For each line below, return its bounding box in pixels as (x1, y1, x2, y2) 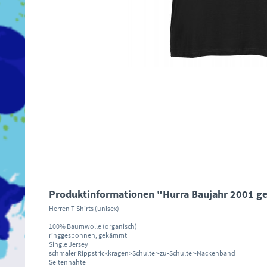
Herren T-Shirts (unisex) (49, 203, 119, 213)
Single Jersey (49, 239, 88, 249)
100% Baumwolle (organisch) (49, 221, 137, 231)
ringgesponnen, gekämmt (49, 230, 127, 240)
